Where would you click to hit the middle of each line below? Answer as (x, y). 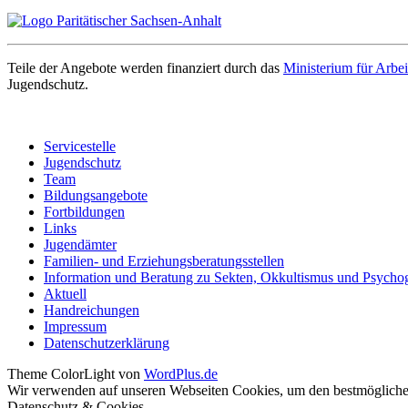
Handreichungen (92, 310)
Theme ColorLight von (76, 373)
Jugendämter (80, 244)
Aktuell (65, 293)
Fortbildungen (84, 211)
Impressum (75, 326)
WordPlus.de (181, 373)
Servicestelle (80, 146)
